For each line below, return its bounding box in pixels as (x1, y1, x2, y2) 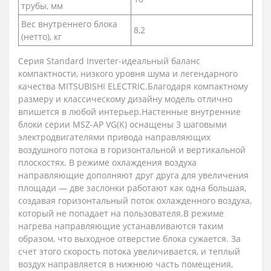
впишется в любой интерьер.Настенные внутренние (18, 105, 241, 117)
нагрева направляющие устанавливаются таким (18, 220, 223, 232)
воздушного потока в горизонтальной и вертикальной (18, 143, 246, 155)
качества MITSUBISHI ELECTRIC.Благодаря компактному (18, 80, 248, 92)
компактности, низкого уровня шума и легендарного (18, 67, 238, 79)
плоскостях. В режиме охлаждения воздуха (18, 156, 197, 168)
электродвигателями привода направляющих (18, 131, 211, 143)
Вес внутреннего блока (21, 18, 117, 30)
